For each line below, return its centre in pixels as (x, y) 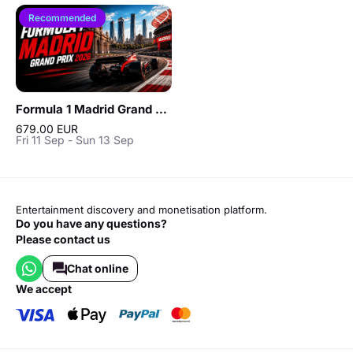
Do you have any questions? (91, 223)
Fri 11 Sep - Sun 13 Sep (75, 139)
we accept (49, 288)
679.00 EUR (47, 128)
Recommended (62, 18)
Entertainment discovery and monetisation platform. (141, 209)
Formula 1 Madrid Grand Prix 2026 (161, 109)
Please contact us (63, 239)
